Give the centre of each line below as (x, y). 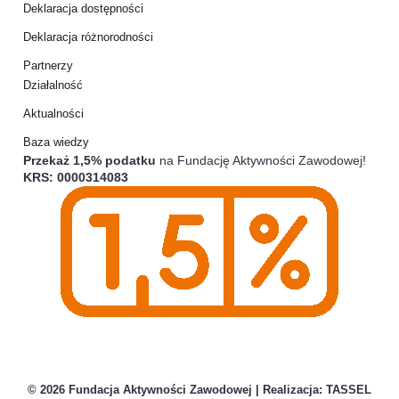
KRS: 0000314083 (76, 178)
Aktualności (53, 114)
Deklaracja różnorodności (88, 37)
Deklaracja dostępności (83, 9)
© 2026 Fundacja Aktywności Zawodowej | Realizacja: (177, 390)
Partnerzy (48, 66)
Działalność (53, 85)
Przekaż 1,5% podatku (90, 161)
